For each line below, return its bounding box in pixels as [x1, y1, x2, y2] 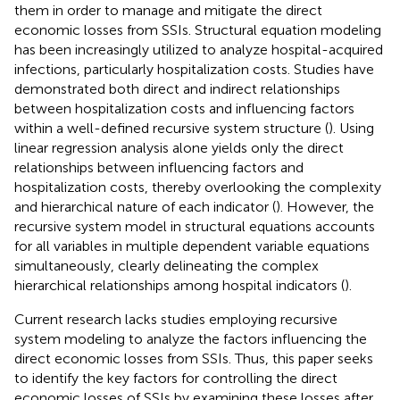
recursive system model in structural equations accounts [14, 217, 375, 235]
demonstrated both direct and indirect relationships [14, 79, 340, 97]
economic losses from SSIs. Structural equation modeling [14, 21, 381, 38]
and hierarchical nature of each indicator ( [14, 197, 276, 215]
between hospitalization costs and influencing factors [14, 99, 354, 117]
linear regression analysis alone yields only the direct [14, 138, 344, 156]
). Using [329, 119, 374, 137]
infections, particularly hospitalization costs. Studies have [14, 60, 374, 78]
